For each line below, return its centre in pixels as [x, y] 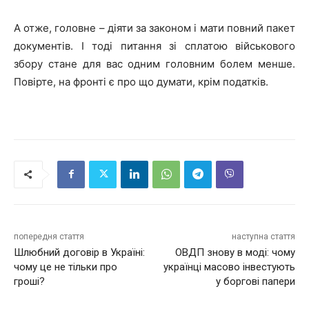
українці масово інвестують [229, 267]
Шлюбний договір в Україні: [79, 252]
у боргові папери [255, 281]
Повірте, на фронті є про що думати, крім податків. [141, 81]
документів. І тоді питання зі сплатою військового [154, 46]
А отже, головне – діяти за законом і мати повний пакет [154, 28]
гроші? [29, 281]
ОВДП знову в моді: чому [235, 252]
